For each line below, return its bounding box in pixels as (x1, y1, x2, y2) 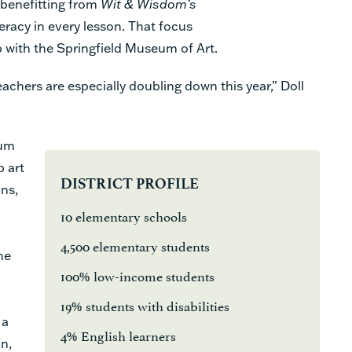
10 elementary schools (60, 204, 187, 225)
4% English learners (60, 324, 176, 345)
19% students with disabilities (60, 294, 229, 315)
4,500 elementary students (60, 234, 210, 255)
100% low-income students (60, 264, 214, 285)
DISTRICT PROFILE (60, 174, 199, 192)
